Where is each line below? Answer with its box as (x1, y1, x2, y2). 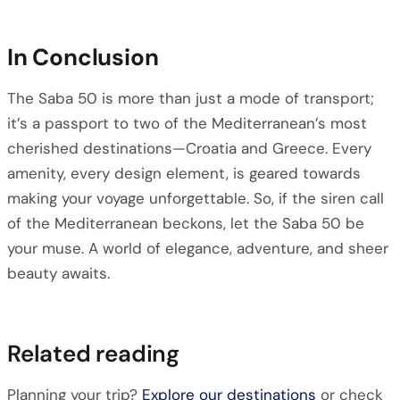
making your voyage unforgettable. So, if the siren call (7, 188, 384, 208)
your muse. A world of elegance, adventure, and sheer (7, 238, 388, 258)
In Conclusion (7, 42, 159, 72)
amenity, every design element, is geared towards (7, 163, 361, 183)
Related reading (7, 338, 179, 369)
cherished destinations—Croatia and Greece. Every (7, 138, 371, 158)
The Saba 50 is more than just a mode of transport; (7, 88, 374, 108)
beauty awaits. (7, 263, 110, 283)
